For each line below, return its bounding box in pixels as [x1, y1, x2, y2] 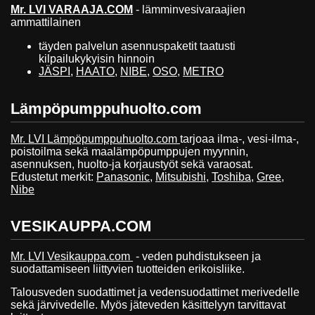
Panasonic [96, 170, 150, 183]
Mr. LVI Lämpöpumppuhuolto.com [11, 132, 180, 145]
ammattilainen [11, 15, 81, 28]
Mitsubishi [155, 170, 206, 183]
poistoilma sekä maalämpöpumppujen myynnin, [11, 145, 248, 157]
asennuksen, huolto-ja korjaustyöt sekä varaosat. [11, 157, 253, 170]
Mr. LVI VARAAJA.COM [11, 3, 133, 15]
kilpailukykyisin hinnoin [39, 52, 155, 65]
